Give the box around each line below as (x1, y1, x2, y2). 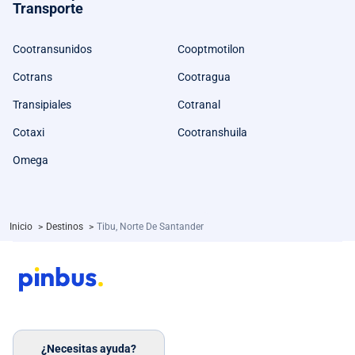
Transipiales (13, 98, 71, 111)
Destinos (46, 221, 86, 232)
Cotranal (177, 98, 220, 111)
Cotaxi (13, 126, 44, 139)
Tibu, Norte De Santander (97, 221, 204, 232)
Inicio (10, 221, 35, 232)
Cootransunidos (13, 43, 92, 55)
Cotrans (13, 71, 52, 83)
